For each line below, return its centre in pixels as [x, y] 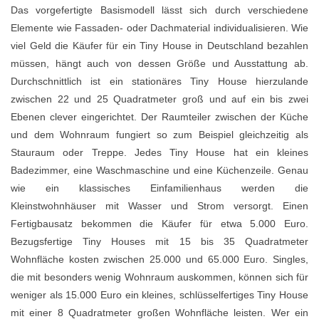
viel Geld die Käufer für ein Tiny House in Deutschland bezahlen [159, 45]
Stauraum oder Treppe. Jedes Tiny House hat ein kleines [159, 152]
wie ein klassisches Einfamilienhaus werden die [159, 188]
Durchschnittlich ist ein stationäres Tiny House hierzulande [159, 81]
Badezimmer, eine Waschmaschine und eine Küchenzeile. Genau [159, 170]
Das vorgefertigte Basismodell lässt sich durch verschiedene [159, 10]
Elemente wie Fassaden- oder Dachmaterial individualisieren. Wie [159, 27]
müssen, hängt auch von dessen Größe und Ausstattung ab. [159, 63]
